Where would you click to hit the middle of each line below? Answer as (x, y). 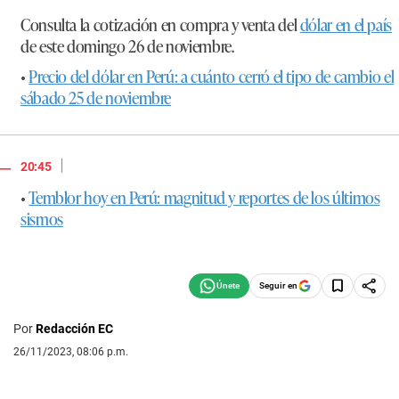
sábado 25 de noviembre (96, 98)
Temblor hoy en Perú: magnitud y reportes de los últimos (204, 197)
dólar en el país (346, 24)
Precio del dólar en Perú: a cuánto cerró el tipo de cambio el (212, 76)
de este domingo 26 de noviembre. (127, 46)
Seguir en (278, 286)
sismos (42, 219)
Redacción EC (74, 329)
